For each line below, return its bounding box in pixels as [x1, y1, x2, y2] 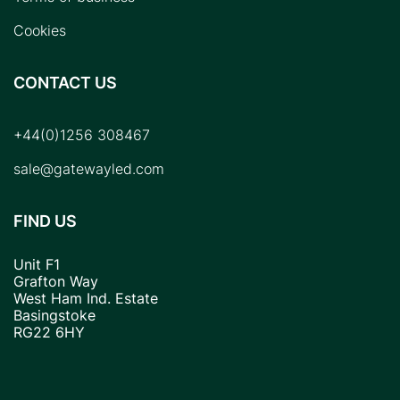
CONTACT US [13, 70, 117, 94]
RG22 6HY [13, 321, 85, 342]
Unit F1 [13, 254, 60, 274]
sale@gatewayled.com [13, 158, 164, 179]
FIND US [13, 208, 77, 232]
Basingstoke [13, 304, 96, 325]
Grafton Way [13, 271, 98, 291]
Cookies [13, 20, 66, 40]
